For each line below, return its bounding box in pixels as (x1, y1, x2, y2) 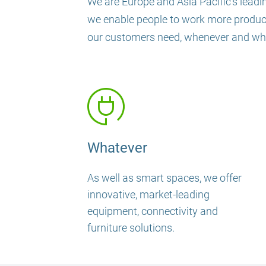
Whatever (87, 139, 147, 156)
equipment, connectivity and (87, 204, 218, 217)
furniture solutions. (87, 221, 175, 234)
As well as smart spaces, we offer (87, 171, 242, 184)
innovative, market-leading (87, 188, 210, 201)
